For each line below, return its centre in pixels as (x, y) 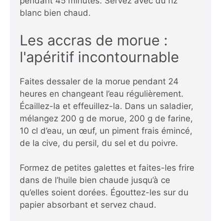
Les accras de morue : (94, 40)
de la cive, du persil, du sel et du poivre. (99, 143)
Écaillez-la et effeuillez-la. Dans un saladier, (107, 106)
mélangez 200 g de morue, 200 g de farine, (106, 118)
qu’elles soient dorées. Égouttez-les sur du (104, 193)
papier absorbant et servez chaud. (88, 205)
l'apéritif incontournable (99, 57)
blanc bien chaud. (55, 13)
